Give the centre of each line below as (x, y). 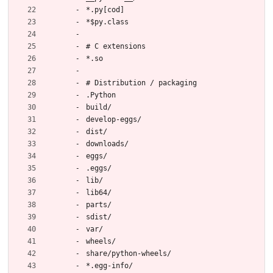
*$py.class (107, 22)
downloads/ (107, 144)
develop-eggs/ (114, 119)
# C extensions (116, 46)
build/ (99, 107)
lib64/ (99, 192)
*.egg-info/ (109, 265)
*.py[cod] (105, 9)
